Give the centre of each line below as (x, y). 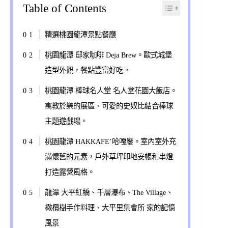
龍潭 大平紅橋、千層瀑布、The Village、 (109, 192)
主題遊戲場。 (66, 121)
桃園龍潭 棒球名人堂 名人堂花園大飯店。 (111, 90)
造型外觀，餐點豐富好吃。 (87, 70)
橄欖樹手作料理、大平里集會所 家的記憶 (110, 207)
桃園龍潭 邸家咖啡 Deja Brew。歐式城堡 (108, 55)
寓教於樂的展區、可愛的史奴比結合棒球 (109, 106)
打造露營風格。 (69, 172)
